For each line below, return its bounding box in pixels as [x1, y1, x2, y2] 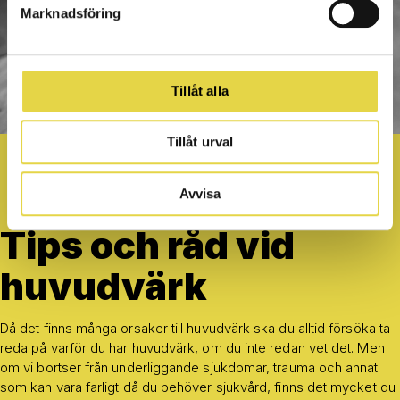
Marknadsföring [21, 4, 121, 21]
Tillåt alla [171, 82, 229, 98]
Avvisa [179, 185, 221, 201]
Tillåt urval [166, 134, 234, 150]
